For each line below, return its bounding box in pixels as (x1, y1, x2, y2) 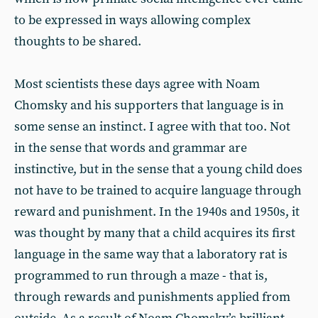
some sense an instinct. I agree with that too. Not (14, 119, 290, 135)
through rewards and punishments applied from (14, 289, 290, 305)
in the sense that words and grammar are (14, 140, 247, 156)
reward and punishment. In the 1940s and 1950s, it (14, 204, 300, 220)
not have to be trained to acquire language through (14, 182, 302, 199)
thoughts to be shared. (14, 33, 141, 50)
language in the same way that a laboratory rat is (14, 246, 287, 263)
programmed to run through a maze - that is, (14, 268, 268, 284)
